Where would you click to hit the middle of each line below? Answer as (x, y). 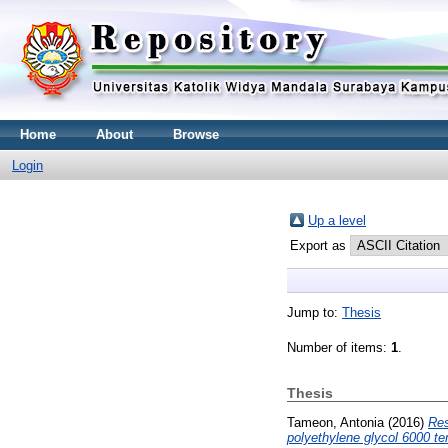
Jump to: (314, 312)
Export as (320, 245)
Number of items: (339, 347)
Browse (196, 134)
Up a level (337, 220)
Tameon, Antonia (335, 422)
